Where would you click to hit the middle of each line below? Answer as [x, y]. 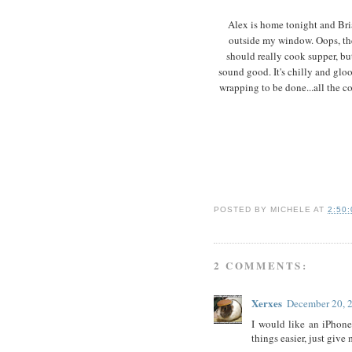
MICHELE [291, 209]
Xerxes [267, 303]
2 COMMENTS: [261, 266]
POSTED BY [242, 209]
